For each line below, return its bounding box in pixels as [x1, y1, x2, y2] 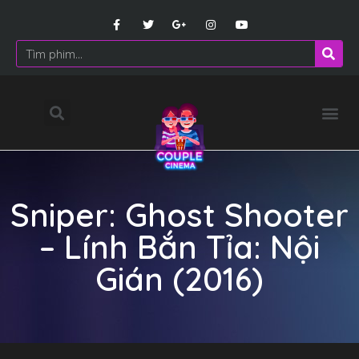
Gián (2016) [95, 259, 264, 300]
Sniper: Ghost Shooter [10, 195, 349, 236]
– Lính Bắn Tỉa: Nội [39, 227, 320, 268]
